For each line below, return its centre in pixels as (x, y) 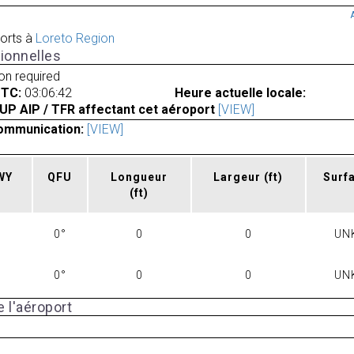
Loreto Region (75, 39)
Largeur (239, 177)
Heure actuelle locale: (240, 92)
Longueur (139, 177)
